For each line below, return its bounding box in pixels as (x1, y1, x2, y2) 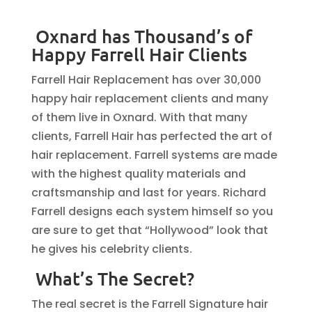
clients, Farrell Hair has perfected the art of (31, 128, 272, 144)
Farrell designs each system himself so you (31, 203, 273, 219)
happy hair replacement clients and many (31, 91, 268, 107)
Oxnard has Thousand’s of (31, 24, 252, 47)
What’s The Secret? (31, 267, 194, 290)
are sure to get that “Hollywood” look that (31, 222, 268, 238)
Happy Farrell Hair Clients (31, 42, 247, 65)
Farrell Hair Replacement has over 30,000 (31, 72, 261, 88)
